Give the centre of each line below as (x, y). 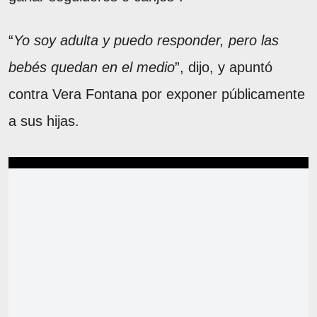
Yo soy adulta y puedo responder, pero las (146, 41)
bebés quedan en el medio (92, 68)
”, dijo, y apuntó (224, 68)
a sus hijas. (44, 121)
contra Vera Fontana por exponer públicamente (157, 94)
